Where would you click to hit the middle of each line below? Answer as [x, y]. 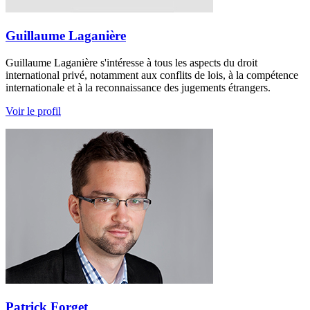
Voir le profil [33, 111]
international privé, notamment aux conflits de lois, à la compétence [152, 75]
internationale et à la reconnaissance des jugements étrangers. [138, 87]
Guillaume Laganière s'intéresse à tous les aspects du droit [131, 62]
